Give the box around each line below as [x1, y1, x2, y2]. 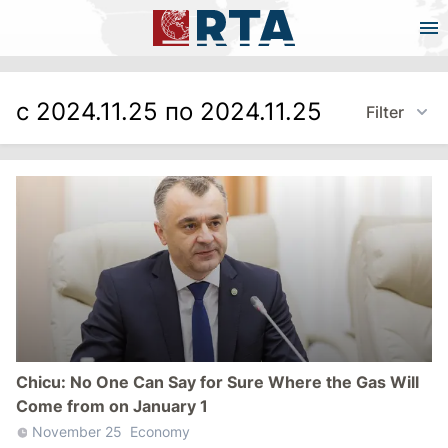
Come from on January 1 [16, 395, 208, 416]
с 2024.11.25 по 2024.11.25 [16, 97, 322, 126]
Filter [366, 102, 404, 122]
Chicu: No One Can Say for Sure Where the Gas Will [16, 371, 419, 392]
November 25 [32, 422, 122, 440]
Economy [130, 422, 190, 440]
